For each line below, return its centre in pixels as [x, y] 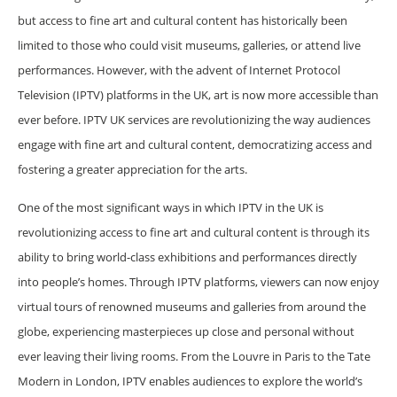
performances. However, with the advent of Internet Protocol [179, 70]
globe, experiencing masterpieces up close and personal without [186, 331]
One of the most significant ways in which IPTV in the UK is [171, 207]
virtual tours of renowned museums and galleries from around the [192, 306]
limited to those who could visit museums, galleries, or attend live [189, 45]
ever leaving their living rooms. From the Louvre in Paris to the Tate [194, 356]
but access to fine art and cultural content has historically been [183, 20]
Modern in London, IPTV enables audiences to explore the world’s [190, 381]
